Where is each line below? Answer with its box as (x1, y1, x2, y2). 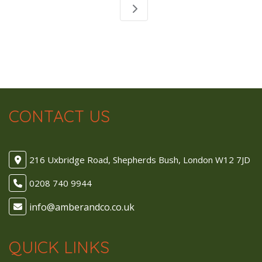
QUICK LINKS (9, 236, 109, 257)
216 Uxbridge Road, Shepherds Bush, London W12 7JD (29, 154, 250, 166)
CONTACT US (9, 105, 110, 126)
